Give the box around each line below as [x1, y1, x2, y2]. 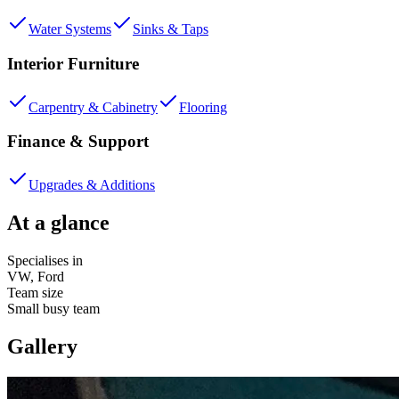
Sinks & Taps [133, 21, 208, 37]
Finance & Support [7, 132, 149, 151]
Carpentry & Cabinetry [28, 99, 158, 115]
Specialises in [7, 252, 83, 268]
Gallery [7, 334, 77, 358]
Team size [7, 284, 63, 300]
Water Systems [28, 21, 111, 37]
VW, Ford [7, 268, 64, 284]
